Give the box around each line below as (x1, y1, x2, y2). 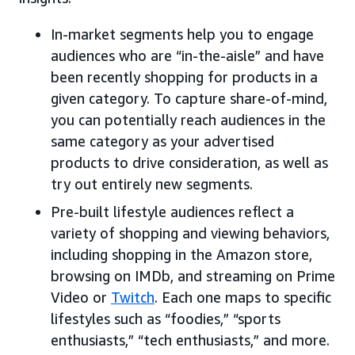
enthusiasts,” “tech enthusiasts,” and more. (51, 331, 330, 349)
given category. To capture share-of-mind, (51, 90, 327, 108)
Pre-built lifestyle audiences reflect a (51, 203, 294, 221)
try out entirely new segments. (51, 175, 253, 193)
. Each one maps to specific (155, 288, 331, 307)
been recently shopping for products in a (51, 68, 318, 86)
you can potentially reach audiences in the (51, 111, 326, 129)
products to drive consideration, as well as (51, 154, 328, 172)
